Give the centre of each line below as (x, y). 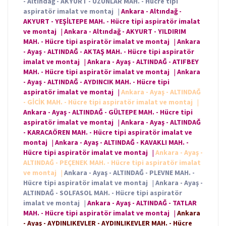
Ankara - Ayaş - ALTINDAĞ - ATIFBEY (143, 62)
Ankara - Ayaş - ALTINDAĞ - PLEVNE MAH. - (129, 173)
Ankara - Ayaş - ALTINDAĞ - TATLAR (142, 203)
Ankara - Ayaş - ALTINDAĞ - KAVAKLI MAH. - (122, 143)
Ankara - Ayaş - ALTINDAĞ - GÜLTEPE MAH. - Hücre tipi (108, 112)
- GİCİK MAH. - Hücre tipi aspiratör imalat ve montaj (109, 102)
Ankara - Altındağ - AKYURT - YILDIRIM (125, 32)
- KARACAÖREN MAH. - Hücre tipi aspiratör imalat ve (108, 132)
